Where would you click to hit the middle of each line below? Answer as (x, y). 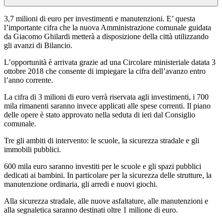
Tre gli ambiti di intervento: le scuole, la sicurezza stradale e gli (102, 140)
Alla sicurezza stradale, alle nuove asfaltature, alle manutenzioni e (106, 201)
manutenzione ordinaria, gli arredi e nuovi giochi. (81, 184)
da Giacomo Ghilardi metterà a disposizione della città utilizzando (106, 36)
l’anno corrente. (28, 80)
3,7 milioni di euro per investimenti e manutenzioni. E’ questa (100, 18)
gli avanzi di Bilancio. (38, 45)
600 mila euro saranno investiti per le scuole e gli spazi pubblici (103, 166)
